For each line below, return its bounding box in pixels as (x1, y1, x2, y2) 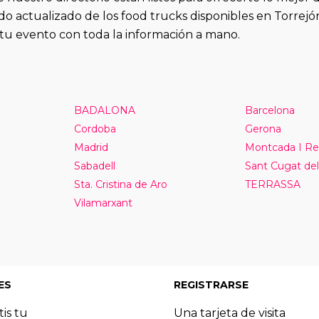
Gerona (244, 122, 281, 135)
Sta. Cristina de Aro (73, 177, 167, 191)
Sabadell (73, 159, 115, 172)
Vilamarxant (73, 196, 132, 209)
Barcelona (244, 103, 295, 117)
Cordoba (73, 122, 116, 135)
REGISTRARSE (173, 278, 249, 291)
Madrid (73, 140, 108, 154)
